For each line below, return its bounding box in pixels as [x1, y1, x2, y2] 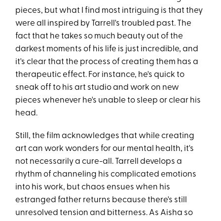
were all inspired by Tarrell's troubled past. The [15, 19, 192, 28]
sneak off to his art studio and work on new [15, 83, 180, 92]
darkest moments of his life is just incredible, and [15, 45, 199, 54]
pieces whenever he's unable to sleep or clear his [15, 96, 201, 105]
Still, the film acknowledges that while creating [15, 132, 195, 141]
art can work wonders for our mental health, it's [15, 145, 194, 153]
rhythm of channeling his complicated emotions [15, 170, 197, 179]
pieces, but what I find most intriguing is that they [15, 6, 203, 15]
